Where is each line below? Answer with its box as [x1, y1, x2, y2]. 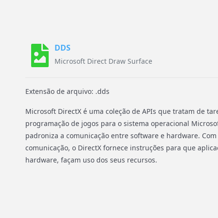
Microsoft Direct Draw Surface [54, 56, 152, 66]
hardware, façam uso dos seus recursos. [25, 155, 157, 164]
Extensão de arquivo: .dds [25, 87, 109, 96]
